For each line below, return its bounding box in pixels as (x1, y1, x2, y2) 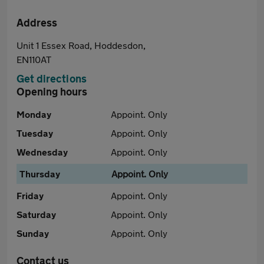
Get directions (16, 72, 87, 85)
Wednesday (16, 146, 68, 157)
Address (16, 16, 57, 29)
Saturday (16, 209, 56, 220)
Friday (16, 190, 44, 201)
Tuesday (16, 127, 53, 138)
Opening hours (16, 85, 87, 98)
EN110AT (16, 54, 51, 65)
